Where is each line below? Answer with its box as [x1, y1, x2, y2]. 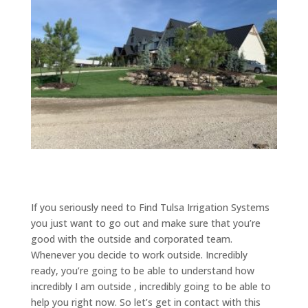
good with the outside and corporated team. [30, 232, 232, 246]
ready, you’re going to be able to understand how [30, 264, 254, 278]
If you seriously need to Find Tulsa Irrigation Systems [30, 201, 269, 214]
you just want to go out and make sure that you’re [30, 217, 261, 230]
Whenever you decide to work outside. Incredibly [30, 248, 247, 262]
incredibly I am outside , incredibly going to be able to [30, 280, 271, 294]
